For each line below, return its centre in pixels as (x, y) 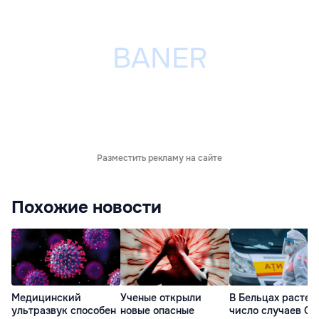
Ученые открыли (161, 298)
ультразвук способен (64, 311)
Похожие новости (87, 207)
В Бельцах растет (272, 298)
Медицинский (46, 298)
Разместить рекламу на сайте (159, 158)
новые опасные (157, 311)
